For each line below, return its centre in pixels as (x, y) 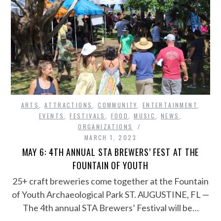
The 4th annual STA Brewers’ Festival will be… (110, 207)
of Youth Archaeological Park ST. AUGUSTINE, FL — (110, 194)
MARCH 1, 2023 (110, 137)
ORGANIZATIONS (106, 126)
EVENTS (52, 115)
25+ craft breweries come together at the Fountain (110, 181)
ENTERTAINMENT (170, 105)
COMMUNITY (117, 105)
